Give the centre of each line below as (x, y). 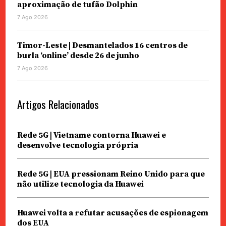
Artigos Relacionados (58, 104)
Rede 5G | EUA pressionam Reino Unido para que (111, 174)
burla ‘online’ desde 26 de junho (78, 55)
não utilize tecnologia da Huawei (80, 184)
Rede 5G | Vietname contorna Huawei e (91, 135)
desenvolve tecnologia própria (77, 145)
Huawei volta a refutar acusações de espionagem (112, 213)
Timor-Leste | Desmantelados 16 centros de (102, 45)
